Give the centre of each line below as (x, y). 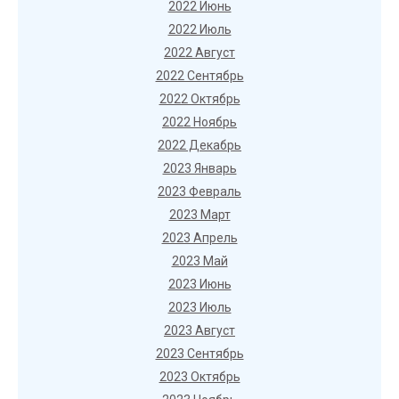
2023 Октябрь (199, 377)
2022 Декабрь (199, 145)
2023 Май (199, 261)
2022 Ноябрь (199, 122)
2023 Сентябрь (199, 354)
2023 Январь (199, 168)
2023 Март (199, 215)
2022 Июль (199, 29)
